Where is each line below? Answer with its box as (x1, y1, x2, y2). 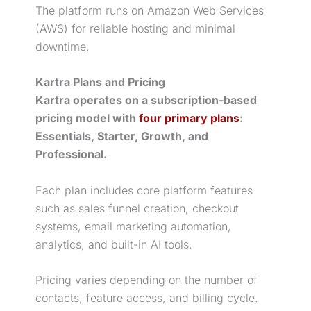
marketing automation (116, 219, 228, 233)
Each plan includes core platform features (35, 183, 253, 197)
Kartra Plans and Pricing (35, 75, 165, 90)
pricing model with (35, 111, 139, 126)
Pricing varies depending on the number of (35, 273, 258, 287)
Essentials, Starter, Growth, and (35, 129, 208, 144)
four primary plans (139, 111, 239, 126)
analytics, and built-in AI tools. (35, 237, 192, 251)
